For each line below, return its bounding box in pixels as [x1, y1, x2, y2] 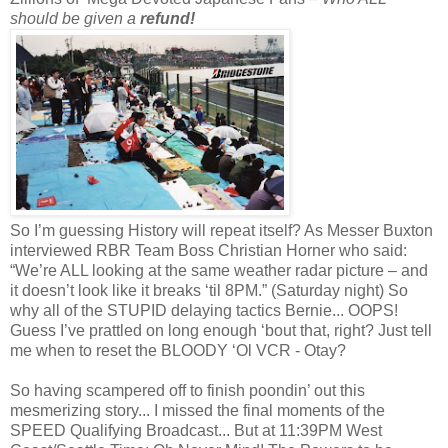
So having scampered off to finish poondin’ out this [10, 382, 365, 400]
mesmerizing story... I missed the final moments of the [10, 402, 385, 420]
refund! [140, 10, 195, 28]
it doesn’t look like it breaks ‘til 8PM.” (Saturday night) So [10, 282, 408, 300]
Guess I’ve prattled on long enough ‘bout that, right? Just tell [10, 322, 432, 340]
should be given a [10, 10, 140, 28]
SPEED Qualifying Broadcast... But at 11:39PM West [10, 422, 382, 440]
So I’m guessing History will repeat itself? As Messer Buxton [10, 222, 433, 240]
